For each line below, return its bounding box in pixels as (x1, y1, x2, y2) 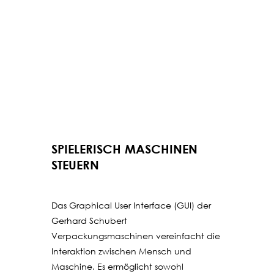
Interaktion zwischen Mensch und (51, 245, 191, 257)
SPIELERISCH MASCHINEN (51, 141, 198, 156)
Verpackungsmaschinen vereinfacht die (51, 229, 220, 242)
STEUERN (51, 157, 99, 172)
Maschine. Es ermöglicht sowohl (51, 260, 183, 272)
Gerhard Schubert (51, 214, 127, 226)
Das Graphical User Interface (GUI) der (51, 199, 211, 211)
